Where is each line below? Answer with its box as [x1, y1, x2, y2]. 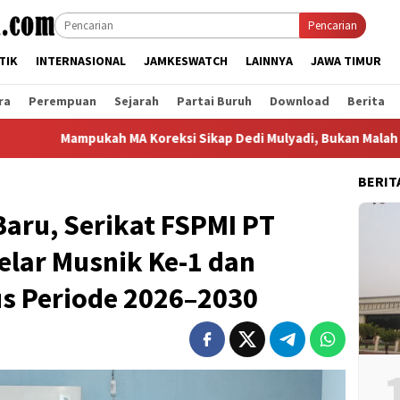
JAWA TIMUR [311, 53, 381, 69]
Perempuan [29, 93, 96, 109]
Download [270, 93, 329, 109]
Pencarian [308, 18, 357, 33]
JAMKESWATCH [144, 53, 228, 69]
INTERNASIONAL [36, 53, 126, 69]
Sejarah [114, 93, 159, 109]
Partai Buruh [177, 93, 252, 109]
